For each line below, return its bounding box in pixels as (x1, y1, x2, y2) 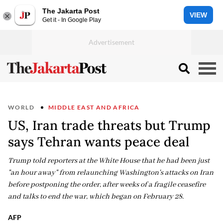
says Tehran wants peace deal (8, 133, 189, 150)
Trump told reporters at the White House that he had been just (8, 156, 210, 165)
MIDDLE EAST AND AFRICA (48, 104, 140, 111)
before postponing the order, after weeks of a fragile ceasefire (8, 180, 206, 189)
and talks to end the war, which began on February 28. (8, 192, 184, 201)
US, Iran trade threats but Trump (8, 117, 211, 133)
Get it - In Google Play (42, 16, 101, 23)
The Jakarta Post (42, 6, 100, 15)
